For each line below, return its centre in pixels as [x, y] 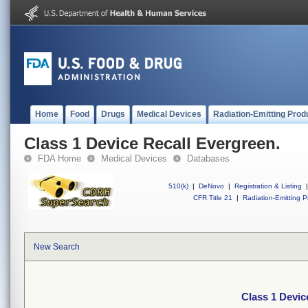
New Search [57, 247]
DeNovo [211, 186]
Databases [208, 158]
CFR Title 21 [213, 198]
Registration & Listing [268, 186]
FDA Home [59, 158]
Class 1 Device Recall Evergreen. [152, 143]
